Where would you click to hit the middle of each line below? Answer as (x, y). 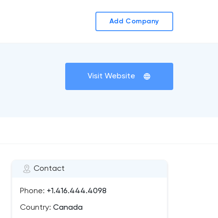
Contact (49, 169)
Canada (67, 208)
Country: (36, 208)
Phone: (32, 191)
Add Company (134, 21)
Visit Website (111, 76)
